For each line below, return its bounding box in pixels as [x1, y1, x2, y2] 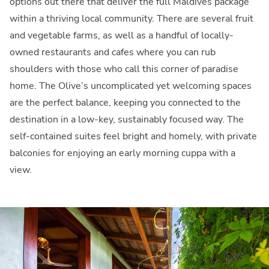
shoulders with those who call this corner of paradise [10, 62, 238, 76]
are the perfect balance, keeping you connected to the [10, 95, 241, 109]
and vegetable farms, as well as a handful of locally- [10, 28, 234, 42]
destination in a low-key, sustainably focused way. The [10, 112, 244, 126]
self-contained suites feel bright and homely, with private [10, 129, 257, 143]
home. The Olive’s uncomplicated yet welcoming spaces [10, 79, 252, 92]
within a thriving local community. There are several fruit [10, 11, 253, 25]
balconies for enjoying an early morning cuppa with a [10, 146, 235, 160]
